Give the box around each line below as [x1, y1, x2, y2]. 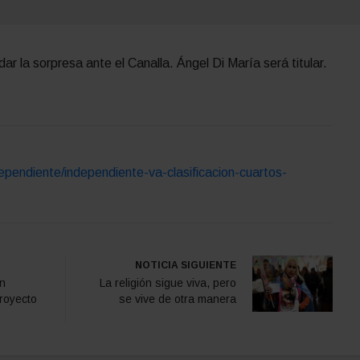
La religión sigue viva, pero [100, 276, 236, 289]
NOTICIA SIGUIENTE [135, 259, 236, 271]
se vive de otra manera [119, 292, 236, 305]
